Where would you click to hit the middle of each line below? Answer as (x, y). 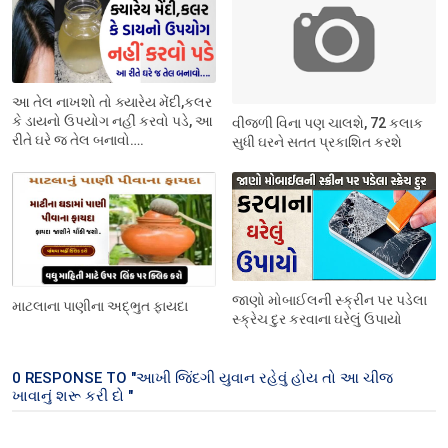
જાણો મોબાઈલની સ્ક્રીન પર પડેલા (330, 299)
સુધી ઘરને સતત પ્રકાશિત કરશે (317, 142)
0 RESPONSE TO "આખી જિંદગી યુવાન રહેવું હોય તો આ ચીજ (202, 377)
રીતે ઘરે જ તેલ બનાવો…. (78, 139)
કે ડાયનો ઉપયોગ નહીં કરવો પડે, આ (112, 120)
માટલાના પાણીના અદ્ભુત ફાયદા (100, 305)
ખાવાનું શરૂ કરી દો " (72, 395)
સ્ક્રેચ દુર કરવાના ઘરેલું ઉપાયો (317, 318)
